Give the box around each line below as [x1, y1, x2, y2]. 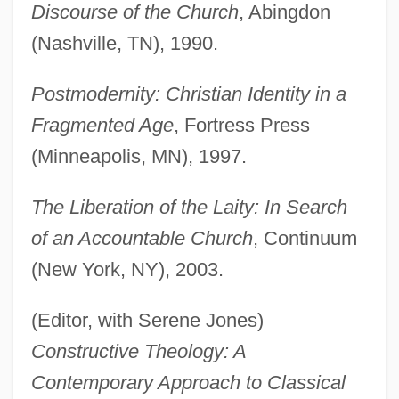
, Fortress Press [173, 114, 310, 137]
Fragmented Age [30, 114, 174, 137]
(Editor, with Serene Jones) [30, 309, 264, 332]
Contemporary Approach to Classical [30, 371, 346, 395]
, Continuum [252, 227, 357, 250]
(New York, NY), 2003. [30, 258, 224, 281]
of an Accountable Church [30, 227, 253, 250]
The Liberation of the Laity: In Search [30, 196, 347, 219]
